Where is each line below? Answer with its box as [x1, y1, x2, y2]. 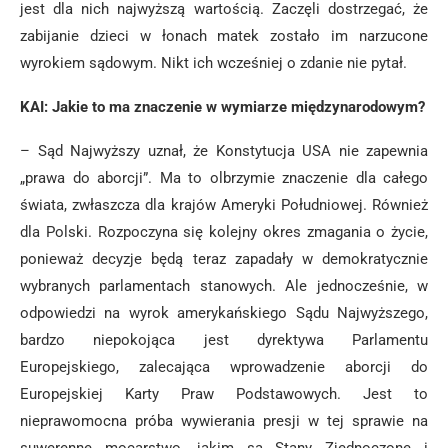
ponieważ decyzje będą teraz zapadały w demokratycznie [20, 250, 428, 268]
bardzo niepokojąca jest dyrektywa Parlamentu [20, 331, 428, 349]
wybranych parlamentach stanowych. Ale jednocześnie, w [20, 277, 428, 295]
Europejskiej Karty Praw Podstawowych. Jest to [20, 385, 428, 403]
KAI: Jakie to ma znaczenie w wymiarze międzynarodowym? [20, 98, 425, 116]
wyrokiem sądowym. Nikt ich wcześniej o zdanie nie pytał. [20, 54, 407, 72]
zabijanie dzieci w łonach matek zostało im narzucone [20, 27, 428, 45]
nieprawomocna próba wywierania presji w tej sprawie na [20, 412, 428, 430]
